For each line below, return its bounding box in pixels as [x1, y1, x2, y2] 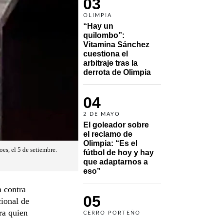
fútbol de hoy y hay [83, 148, 154, 157]
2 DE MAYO [83, 111, 120, 117]
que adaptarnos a [83, 157, 148, 166]
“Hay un [83, 21, 113, 30]
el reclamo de [83, 129, 132, 138]
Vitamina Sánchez [83, 40, 149, 49]
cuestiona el [83, 49, 128, 58]
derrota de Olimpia [83, 68, 151, 76]
